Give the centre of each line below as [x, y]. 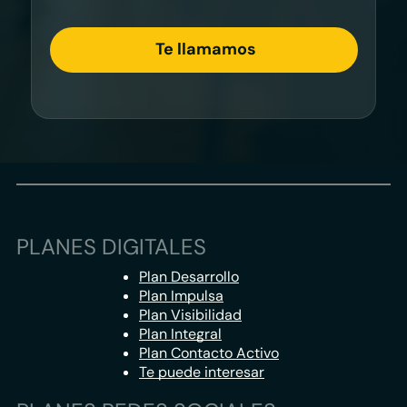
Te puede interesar [202, 372]
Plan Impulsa [181, 296]
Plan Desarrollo [189, 277]
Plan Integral [180, 334]
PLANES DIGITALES [111, 247]
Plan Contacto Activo [209, 353]
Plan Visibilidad [190, 315]
